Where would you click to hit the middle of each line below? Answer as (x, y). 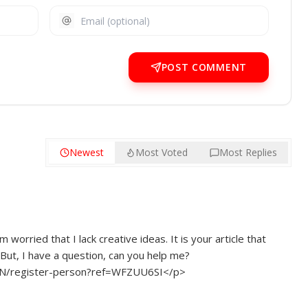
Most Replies (248, 152)
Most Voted (162, 152)
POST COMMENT (204, 67)
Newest (87, 152)
